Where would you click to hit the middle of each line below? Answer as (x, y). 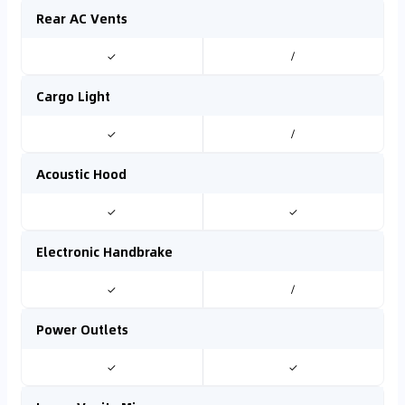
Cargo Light (73, 96)
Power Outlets (82, 329)
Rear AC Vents (82, 18)
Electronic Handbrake (104, 251)
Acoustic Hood (81, 174)
